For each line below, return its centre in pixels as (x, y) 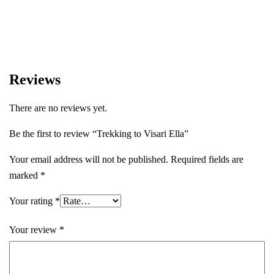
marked (25, 175)
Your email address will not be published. (89, 159)
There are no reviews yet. (58, 108)
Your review (34, 229)
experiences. (38, 11)
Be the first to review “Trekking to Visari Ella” (99, 133)
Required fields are (207, 159)
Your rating (32, 201)
